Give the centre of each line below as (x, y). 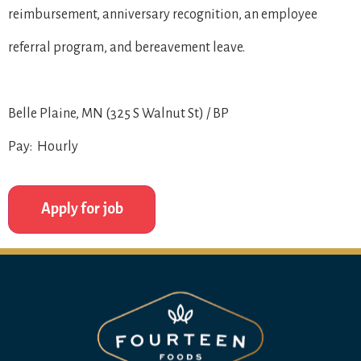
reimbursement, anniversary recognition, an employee (163, 14)
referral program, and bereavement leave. (127, 47)
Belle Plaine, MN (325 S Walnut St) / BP (118, 113)
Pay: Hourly (43, 146)
